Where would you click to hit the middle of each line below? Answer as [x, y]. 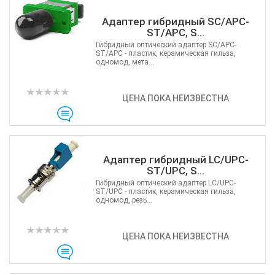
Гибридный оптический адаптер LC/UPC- [165, 183]
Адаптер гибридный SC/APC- [176, 21]
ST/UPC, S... [176, 171]
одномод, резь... [124, 200]
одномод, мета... [125, 62]
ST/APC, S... [176, 33]
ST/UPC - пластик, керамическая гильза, [165, 192]
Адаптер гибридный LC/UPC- [176, 160]
